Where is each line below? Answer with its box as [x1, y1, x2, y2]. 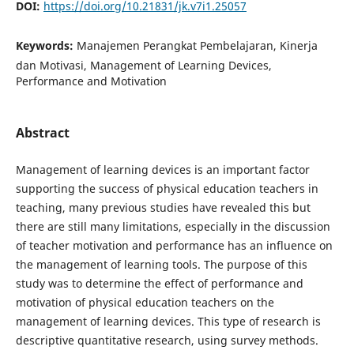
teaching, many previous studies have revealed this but [15, 200, 311, 215]
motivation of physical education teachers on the [15, 295, 274, 310]
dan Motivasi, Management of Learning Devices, [15, 57, 272, 73]
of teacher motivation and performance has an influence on [15, 238, 333, 253]
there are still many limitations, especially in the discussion [15, 219, 330, 234]
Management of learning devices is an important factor [15, 162, 310, 177]
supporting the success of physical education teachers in [15, 181, 318, 196]
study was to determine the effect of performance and [15, 276, 303, 291]
